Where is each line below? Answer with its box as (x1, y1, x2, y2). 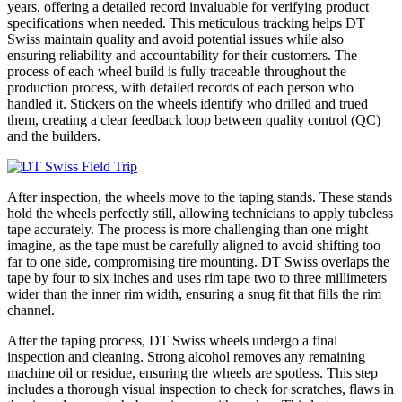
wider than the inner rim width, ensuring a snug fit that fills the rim (7, 286, 381, 302)
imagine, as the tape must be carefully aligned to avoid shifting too (7, 238, 380, 254)
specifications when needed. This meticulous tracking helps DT (7, 15, 365, 31)
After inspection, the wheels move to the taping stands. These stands (7, 189, 392, 205)
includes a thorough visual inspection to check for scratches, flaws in (7, 381, 394, 398)
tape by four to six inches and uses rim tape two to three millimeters (7, 270, 387, 286)
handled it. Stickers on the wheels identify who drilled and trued (7, 96, 368, 112)
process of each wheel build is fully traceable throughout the (7, 64, 346, 80)
